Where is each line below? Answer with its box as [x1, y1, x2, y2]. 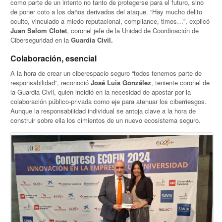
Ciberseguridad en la [10, 35, 71, 45]
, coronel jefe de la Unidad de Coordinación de [67, 26, 199, 36]
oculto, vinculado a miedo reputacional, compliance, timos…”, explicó [10, 16, 210, 26]
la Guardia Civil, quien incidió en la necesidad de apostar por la [10, 87, 191, 97]
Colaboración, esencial [10, 52, 97, 64]
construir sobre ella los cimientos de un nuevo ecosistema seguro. [10, 115, 201, 125]
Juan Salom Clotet [10, 26, 67, 36]
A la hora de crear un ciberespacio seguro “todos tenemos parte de [10, 68, 202, 78]
